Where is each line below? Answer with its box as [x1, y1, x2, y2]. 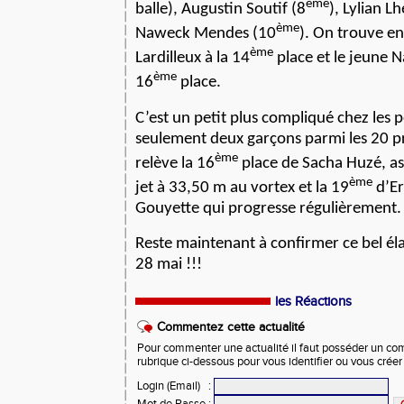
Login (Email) [137, 378, 200, 393]
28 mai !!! [135, 255, 202, 273]
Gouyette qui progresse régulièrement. [135, 199, 401, 217]
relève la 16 [135, 154, 215, 172]
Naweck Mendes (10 [135, 25, 276, 43]
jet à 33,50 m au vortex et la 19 [135, 179, 349, 197]
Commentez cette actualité [157, 319, 305, 335]
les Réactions [275, 293, 352, 309]
